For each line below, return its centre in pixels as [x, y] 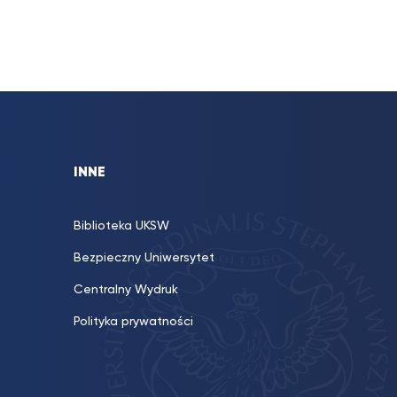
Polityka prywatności [133, 322]
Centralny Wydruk [126, 290]
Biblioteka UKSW [121, 226]
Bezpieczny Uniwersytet [144, 258]
